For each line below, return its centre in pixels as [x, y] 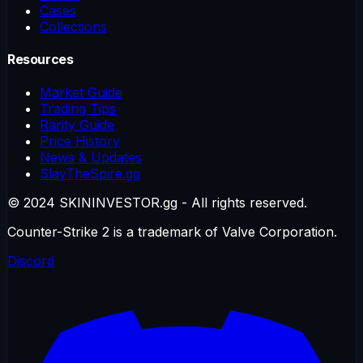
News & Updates [91, 158]
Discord [31, 261]
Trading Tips [78, 109]
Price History [80, 141]
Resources [41, 60]
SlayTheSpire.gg [90, 174]
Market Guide [81, 93]
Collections [73, 26]
